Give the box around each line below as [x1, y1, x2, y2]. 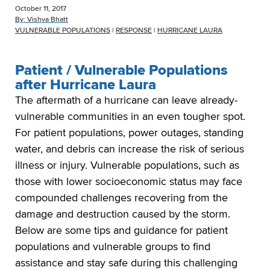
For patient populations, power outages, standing [15, 126, 243, 140]
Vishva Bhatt [27, 15, 68, 25]
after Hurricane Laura [15, 76, 156, 94]
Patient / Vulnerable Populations [15, 61, 228, 80]
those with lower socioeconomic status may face [15, 175, 242, 189]
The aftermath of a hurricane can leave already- [15, 93, 237, 107]
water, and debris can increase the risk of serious [15, 142, 244, 156]
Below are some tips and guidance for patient [15, 224, 228, 237]
